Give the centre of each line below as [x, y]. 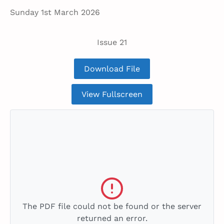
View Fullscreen [112, 94]
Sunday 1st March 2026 [55, 12]
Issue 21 [112, 42]
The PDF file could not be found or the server [112, 206]
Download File [112, 69]
